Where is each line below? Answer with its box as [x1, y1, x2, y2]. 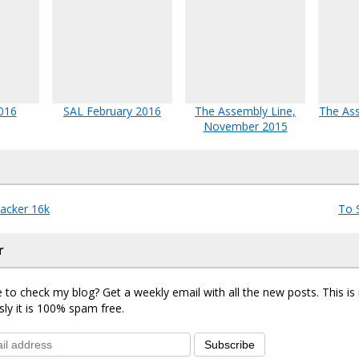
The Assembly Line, [195, 103, 296, 119]
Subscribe [204, 338, 255, 352]
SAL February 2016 [63, 103, 161, 119]
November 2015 [203, 119, 288, 135]
